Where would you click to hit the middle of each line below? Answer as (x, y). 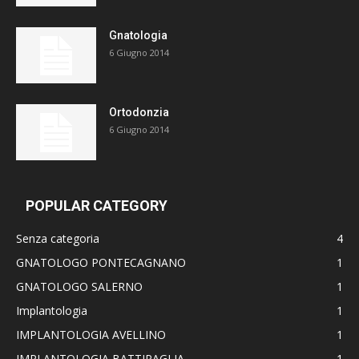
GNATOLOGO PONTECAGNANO (101, 262)
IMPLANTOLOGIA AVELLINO (91, 334)
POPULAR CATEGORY (97, 205)
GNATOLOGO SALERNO (79, 286)
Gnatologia (138, 35)
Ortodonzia (139, 112)
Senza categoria (58, 238)
